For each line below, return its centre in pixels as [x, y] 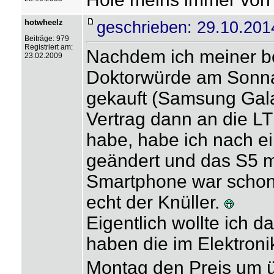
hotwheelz [43, 22]
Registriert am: [48, 47]
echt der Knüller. [155, 202]
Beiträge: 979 [46, 39]
